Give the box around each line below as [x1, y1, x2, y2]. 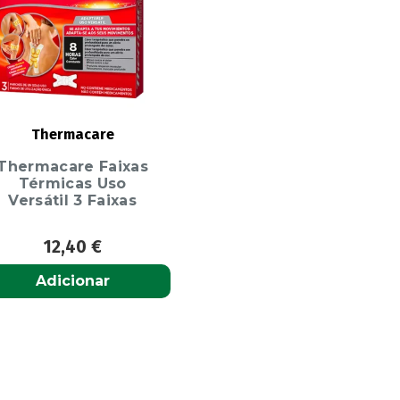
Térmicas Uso [18, 175, 127, 193]
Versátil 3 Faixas [8, 192, 137, 210]
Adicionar [35, 272, 110, 290]
